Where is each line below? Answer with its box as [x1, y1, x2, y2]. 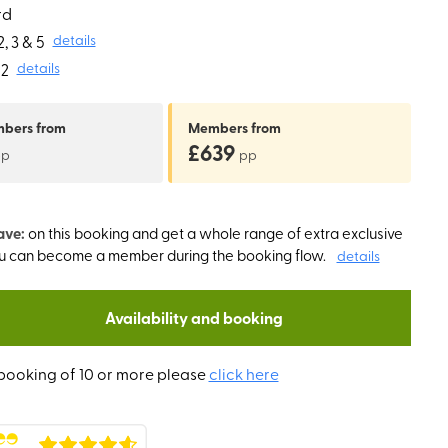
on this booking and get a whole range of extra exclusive [27, 222, 403, 243]
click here [208, 362, 279, 384]
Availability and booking [104, 305, 283, 329]
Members [188, 116, 251, 137]
